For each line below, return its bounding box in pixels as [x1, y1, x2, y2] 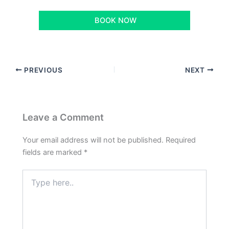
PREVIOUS [22, 65, 63, 74]
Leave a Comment [22, 111, 104, 123]
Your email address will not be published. [22, 135, 164, 145]
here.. [22, 180, 41, 189]
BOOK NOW [93, 15, 136, 25]
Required [166, 135, 196, 145]
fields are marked [22, 148, 84, 157]
